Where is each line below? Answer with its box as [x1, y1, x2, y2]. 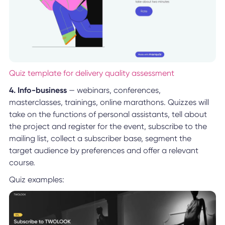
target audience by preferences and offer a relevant [9, 145, 198, 155]
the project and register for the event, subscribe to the [9, 121, 207, 131]
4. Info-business [9, 85, 67, 95]
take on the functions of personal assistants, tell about [9, 109, 207, 119]
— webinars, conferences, [66, 85, 161, 95]
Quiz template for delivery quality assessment [9, 68, 174, 78]
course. [9, 157, 35, 167]
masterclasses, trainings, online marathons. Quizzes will [9, 97, 209, 107]
